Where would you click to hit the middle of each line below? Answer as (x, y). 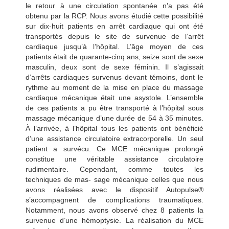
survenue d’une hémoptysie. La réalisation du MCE (114, 220)
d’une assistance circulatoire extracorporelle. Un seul (114, 138)
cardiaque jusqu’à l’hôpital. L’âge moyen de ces (114, 46)
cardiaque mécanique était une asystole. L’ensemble (114, 97)
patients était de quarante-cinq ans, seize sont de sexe (114, 56)
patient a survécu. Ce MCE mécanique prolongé (114, 148)
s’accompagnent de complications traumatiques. (114, 200)
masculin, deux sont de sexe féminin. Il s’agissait (114, 67)
